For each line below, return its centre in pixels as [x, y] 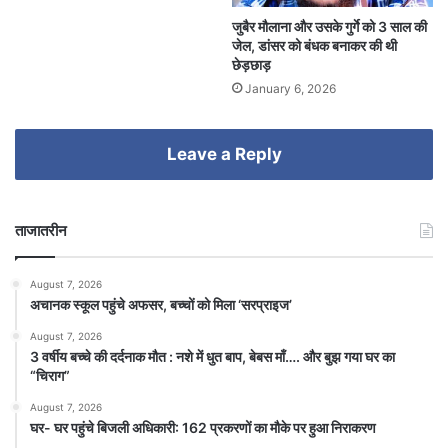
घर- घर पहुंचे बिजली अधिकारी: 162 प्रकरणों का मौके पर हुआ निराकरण [203, 427]
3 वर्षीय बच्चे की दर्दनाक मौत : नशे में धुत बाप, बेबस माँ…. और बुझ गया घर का [212, 356]
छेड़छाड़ [251, 64]
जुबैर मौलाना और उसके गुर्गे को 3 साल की [329, 26]
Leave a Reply [224, 153]
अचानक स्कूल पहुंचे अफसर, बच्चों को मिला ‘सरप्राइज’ [161, 304]
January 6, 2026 [290, 88]
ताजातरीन [41, 230]
